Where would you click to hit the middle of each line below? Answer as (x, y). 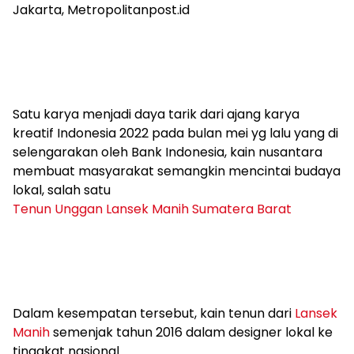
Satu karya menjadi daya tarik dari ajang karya (156, 114)
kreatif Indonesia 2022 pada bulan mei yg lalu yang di (175, 133)
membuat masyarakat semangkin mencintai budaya (177, 171)
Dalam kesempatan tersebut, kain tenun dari (154, 313)
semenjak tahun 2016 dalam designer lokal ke (191, 332)
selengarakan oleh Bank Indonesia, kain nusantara (168, 152)
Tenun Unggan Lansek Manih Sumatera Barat (152, 209)
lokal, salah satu (62, 190)
